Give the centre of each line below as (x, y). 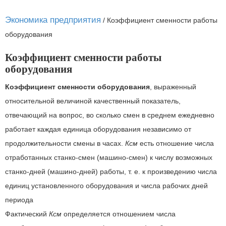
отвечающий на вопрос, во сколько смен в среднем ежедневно (110, 115)
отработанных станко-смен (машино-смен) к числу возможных (109, 157)
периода (19, 200)
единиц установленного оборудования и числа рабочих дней (106, 186)
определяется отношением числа (119, 214)
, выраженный (173, 87)
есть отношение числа (176, 143)
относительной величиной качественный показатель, (93, 101)
